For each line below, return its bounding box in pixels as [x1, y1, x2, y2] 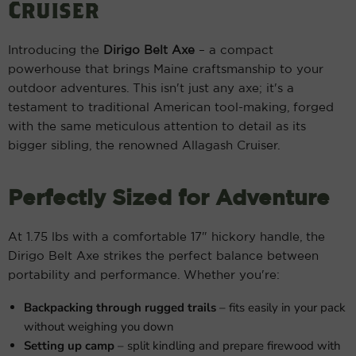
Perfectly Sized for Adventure [8, 188, 330, 209]
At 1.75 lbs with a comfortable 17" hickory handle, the [8, 231, 325, 243]
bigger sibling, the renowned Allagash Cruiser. [8, 140, 281, 152]
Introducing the [8, 44, 103, 56]
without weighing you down [24, 319, 174, 335]
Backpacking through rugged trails [24, 300, 216, 315]
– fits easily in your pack [216, 300, 346, 315]
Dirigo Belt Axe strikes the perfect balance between [8, 250, 319, 262]
